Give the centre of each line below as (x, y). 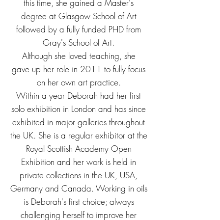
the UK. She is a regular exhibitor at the (79, 136)
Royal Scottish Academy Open (79, 149)
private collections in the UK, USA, (79, 175)
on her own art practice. (79, 82)
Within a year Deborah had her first (79, 96)
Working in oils (121, 189)
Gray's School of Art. (79, 43)
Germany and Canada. (53, 189)
